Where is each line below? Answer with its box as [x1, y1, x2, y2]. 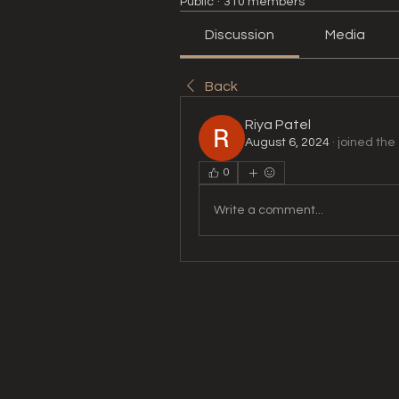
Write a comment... [214, 203, 323, 216]
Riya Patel [245, 118, 311, 132]
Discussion [205, 28, 275, 42]
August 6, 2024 [245, 136, 330, 149]
